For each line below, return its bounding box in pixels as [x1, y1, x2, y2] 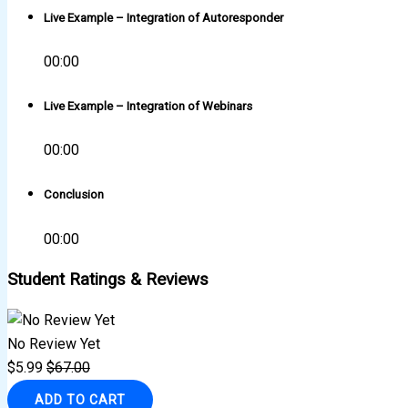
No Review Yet [7, 334, 100, 352]
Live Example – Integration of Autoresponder [44, 10, 283, 25]
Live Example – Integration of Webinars [44, 99, 252, 114]
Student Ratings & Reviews [7, 270, 209, 291]
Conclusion [44, 188, 104, 202]
